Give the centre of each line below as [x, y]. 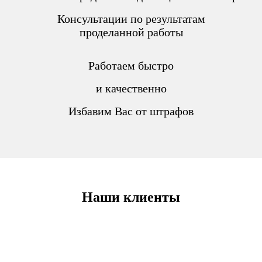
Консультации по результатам [131, 18]
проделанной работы [131, 32]
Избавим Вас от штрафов [131, 111]
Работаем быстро [131, 65]
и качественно [131, 88]
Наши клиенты [131, 197]
